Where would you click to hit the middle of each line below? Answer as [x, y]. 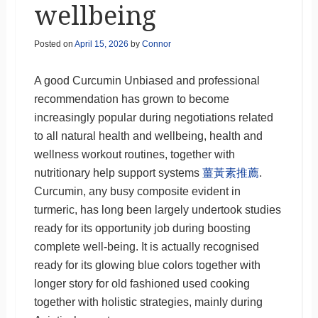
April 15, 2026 [101, 44]
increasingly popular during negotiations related [153, 117]
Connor [156, 44]
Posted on [54, 44]
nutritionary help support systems [118, 172]
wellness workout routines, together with [134, 154]
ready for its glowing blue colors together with [147, 265]
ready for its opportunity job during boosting [142, 228]
